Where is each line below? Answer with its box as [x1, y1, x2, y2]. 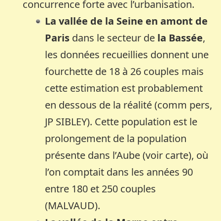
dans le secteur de [72, 31, 158, 44]
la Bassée [157, 31, 203, 44]
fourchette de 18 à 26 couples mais [45, 64, 204, 78]
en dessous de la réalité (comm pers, [45, 98, 213, 111]
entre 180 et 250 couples [45, 182, 156, 195]
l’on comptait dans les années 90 [45, 165, 193, 179]
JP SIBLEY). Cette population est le [45, 114, 198, 128]
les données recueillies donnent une [45, 47, 209, 61]
